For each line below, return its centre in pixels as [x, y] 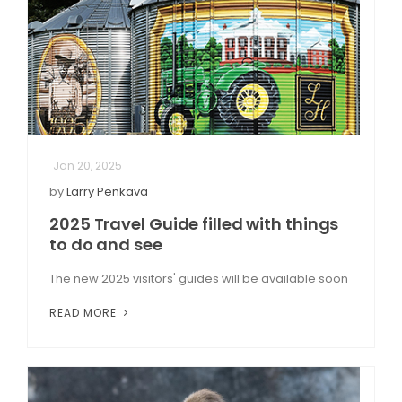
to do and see [106, 244]
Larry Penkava [107, 191]
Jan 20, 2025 [87, 165]
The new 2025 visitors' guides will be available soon [199, 278]
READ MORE [85, 312]
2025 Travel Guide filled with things [194, 223]
